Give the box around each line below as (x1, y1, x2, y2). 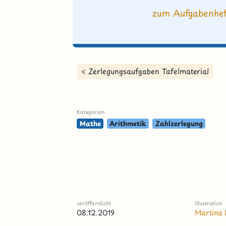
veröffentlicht (77, 199, 111, 208)
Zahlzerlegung (155, 119, 203, 129)
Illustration (195, 199, 222, 208)
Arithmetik (109, 119, 147, 129)
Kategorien (77, 108, 105, 117)
